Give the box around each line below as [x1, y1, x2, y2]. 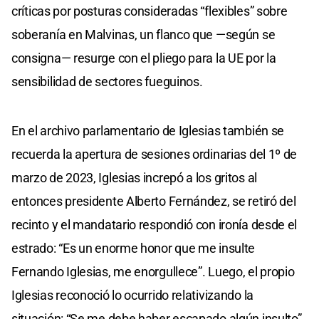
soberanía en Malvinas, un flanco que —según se [11, 26, 276, 42]
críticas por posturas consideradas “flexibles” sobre [11, 3, 288, 19]
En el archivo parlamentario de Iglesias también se [11, 122, 285, 138]
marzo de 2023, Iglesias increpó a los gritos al [11, 169, 257, 185]
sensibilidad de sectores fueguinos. [11, 73, 203, 89]
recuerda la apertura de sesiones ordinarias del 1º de [11, 146, 298, 162]
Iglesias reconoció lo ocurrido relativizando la [11, 287, 253, 303]
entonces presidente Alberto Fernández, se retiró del [11, 193, 296, 209]
